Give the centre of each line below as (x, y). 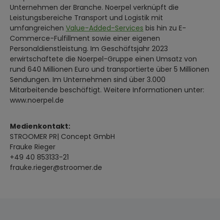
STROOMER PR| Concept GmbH (62, 136)
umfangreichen (38, 28)
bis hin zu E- (165, 28)
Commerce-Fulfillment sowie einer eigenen (85, 38)
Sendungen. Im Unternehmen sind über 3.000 (88, 79)
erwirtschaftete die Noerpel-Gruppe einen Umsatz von (103, 59)
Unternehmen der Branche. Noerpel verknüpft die (94, 7)
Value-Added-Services (105, 28)
